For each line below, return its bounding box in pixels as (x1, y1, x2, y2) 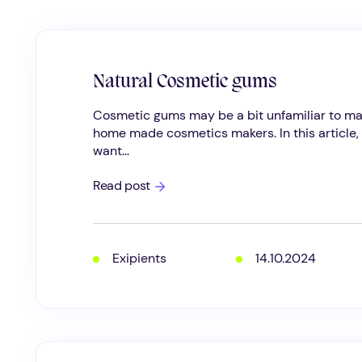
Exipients (112, 250, 166, 267)
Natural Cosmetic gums (93, 72, 277, 93)
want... (93, 142, 129, 160)
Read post (93, 177, 151, 195)
